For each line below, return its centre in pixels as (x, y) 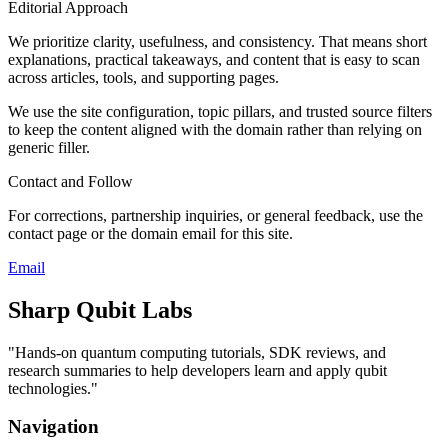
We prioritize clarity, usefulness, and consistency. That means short (217, 41)
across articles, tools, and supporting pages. (143, 77)
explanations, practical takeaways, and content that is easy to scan (214, 59)
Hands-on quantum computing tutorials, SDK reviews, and (200, 352)
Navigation (53, 427)
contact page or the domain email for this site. (150, 233)
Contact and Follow (70, 181)
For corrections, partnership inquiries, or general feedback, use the (215, 215)
